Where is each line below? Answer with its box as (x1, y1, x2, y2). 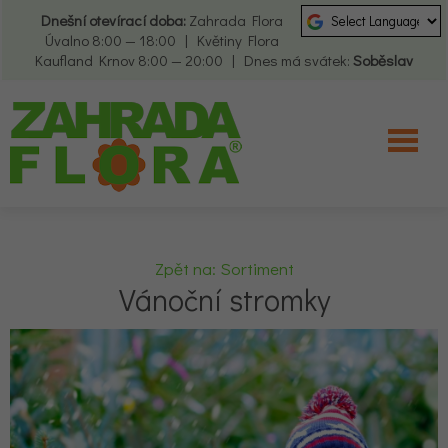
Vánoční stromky (118, 280, 330, 319)
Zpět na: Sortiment (154, 257, 294, 280)
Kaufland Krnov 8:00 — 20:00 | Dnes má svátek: (35, 50, 353, 70)
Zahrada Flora (188, 10, 283, 30)
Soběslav (353, 50, 413, 70)
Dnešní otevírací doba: (40, 10, 189, 30)
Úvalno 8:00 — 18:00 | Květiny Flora (44, 30, 279, 50)
